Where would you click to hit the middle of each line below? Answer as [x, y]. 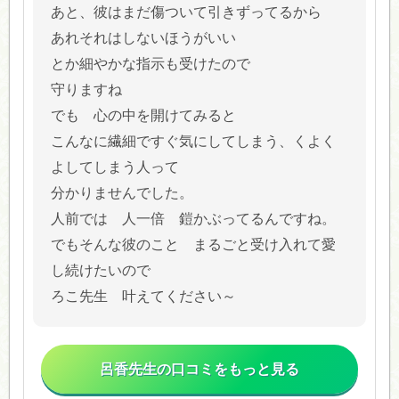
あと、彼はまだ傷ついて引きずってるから [186, 12]
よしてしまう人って [114, 167]
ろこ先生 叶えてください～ [143, 297]
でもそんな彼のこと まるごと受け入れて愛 [193, 245]
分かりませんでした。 [122, 193]
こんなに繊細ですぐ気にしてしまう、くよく [193, 142]
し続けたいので [100, 271]
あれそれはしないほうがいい [143, 38]
